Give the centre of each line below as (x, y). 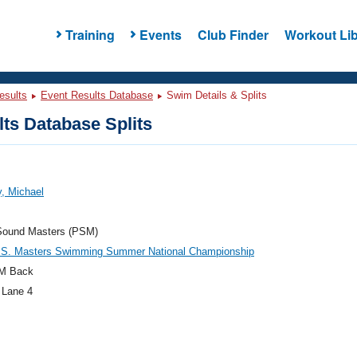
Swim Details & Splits (215, 95)
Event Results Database (97, 95)
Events (160, 34)
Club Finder (233, 34)
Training (90, 34)
